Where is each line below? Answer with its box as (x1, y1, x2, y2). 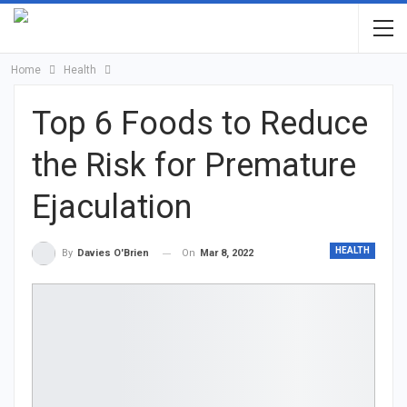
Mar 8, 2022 (200, 247, 253, 259)
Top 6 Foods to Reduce (32, 104, 368, 143)
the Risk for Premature (32, 146, 356, 184)
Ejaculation (32, 188, 192, 226)
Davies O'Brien (77, 247, 149, 260)
